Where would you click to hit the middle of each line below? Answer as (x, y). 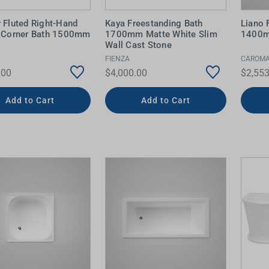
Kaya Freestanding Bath (154, 23)
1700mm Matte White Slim (161, 34)
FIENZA (118, 59)
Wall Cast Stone (138, 45)
